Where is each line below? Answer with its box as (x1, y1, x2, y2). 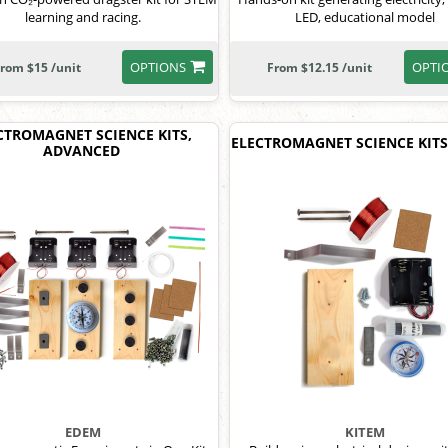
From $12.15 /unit (267, 59, 373, 76)
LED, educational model (295, 8, 436, 26)
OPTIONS (129, 58, 186, 76)
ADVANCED (43, 141, 121, 160)
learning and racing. (24, 8, 141, 26)
